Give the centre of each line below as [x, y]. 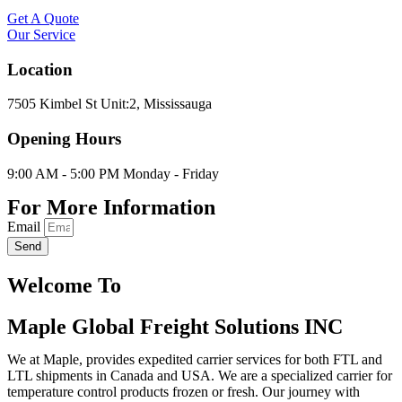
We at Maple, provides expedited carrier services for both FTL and [195, 359]
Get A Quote [43, 18]
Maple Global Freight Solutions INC [175, 326]
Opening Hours [64, 139]
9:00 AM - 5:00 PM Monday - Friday [113, 173]
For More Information [111, 207]
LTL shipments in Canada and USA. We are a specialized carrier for [200, 375]
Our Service [41, 35]
